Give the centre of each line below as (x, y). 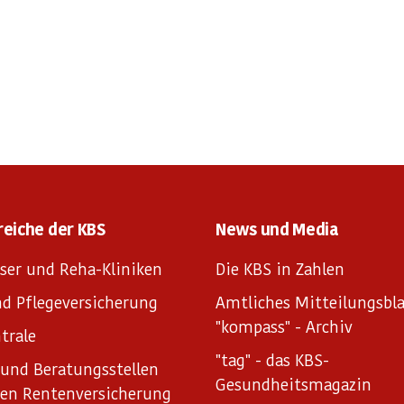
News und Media (277, 229)
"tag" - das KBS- (273, 359)
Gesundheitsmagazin (294, 384)
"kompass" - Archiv (285, 326)
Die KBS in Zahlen (280, 268)
